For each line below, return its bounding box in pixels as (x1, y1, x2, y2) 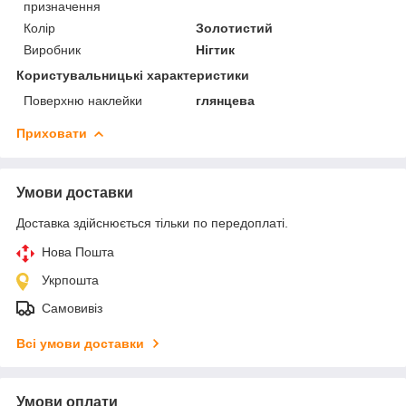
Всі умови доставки (16, 335, 144, 351)
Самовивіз (42, 300, 102, 315)
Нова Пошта (42, 244, 114, 259)
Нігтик (196, 42, 236, 57)
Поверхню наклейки (24, 92, 142, 108)
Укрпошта (42, 272, 99, 287)
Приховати (16, 125, 87, 140)
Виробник (24, 42, 81, 57)
